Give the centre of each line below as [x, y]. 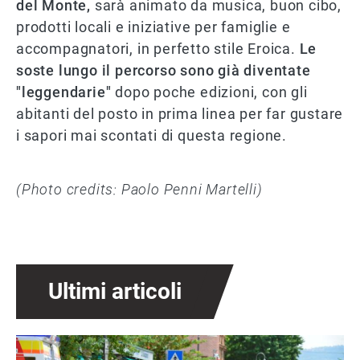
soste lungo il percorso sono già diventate [164, 71]
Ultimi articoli [115, 292]
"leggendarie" [64, 92]
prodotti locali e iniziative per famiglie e [153, 27]
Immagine [45, 344]
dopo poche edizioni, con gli [209, 92]
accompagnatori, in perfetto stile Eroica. [158, 49]
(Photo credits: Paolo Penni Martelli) [139, 190]
